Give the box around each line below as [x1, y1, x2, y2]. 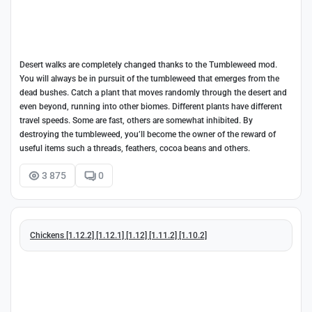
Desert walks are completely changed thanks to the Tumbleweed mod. [19, 59, 277, 70]
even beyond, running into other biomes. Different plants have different [19, 101, 282, 111]
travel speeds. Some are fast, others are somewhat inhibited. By [19, 115, 253, 125]
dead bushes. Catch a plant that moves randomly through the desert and [19, 87, 287, 97]
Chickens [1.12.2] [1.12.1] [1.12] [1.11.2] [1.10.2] [30, 231, 207, 241]
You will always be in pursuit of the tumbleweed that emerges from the [19, 73, 279, 84]
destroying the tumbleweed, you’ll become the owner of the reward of [19, 129, 276, 139]
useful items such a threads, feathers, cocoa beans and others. [19, 143, 250, 153]
